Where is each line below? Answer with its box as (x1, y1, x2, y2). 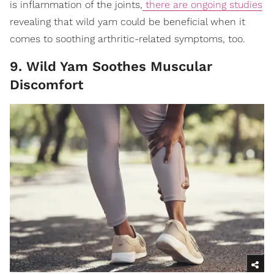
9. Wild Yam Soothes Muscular (10, 58, 212, 74)
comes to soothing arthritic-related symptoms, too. (10, 32, 245, 45)
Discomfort (10, 76, 83, 92)
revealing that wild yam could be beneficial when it (10, 15, 245, 28)
